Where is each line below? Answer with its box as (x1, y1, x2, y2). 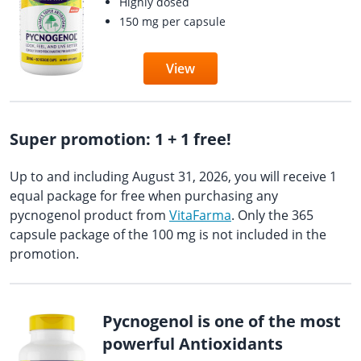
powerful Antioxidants (102, 333, 283, 355)
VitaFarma (169, 206, 231, 224)
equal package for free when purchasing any (10, 187, 278, 205)
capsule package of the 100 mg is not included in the (10, 226, 326, 243)
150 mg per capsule (118, 14, 226, 29)
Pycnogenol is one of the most (102, 310, 341, 332)
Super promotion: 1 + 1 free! (10, 128, 231, 150)
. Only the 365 (231, 206, 313, 224)
